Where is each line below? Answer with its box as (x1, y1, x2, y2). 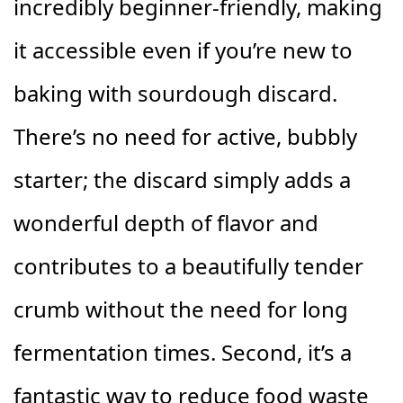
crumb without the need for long (13, 293, 348, 324)
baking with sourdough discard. (13, 77, 337, 108)
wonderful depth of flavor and (13, 207, 318, 237)
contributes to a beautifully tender (13, 250, 363, 281)
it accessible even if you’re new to (13, 34, 353, 65)
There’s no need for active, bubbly (13, 121, 357, 151)
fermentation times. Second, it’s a (13, 336, 352, 367)
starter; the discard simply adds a (13, 164, 351, 194)
